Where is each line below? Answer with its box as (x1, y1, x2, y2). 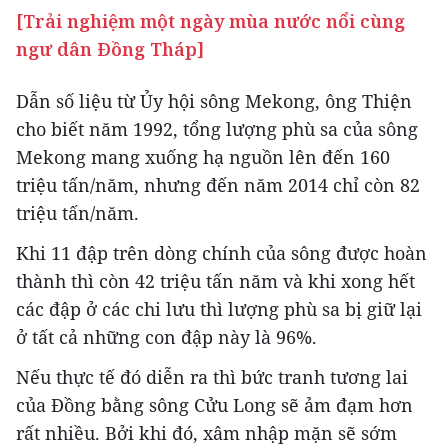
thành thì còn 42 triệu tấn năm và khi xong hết (16, 269, 415, 294)
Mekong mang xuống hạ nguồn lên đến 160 (16, 145, 390, 170)
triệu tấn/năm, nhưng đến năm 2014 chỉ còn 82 (16, 173, 420, 198)
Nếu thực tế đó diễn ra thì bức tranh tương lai (16, 365, 408, 390)
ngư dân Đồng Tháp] (16, 37, 204, 62)
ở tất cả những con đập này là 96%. (16, 325, 317, 350)
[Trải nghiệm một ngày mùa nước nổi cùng (16, 9, 405, 34)
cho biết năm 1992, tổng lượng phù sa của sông (16, 117, 418, 142)
